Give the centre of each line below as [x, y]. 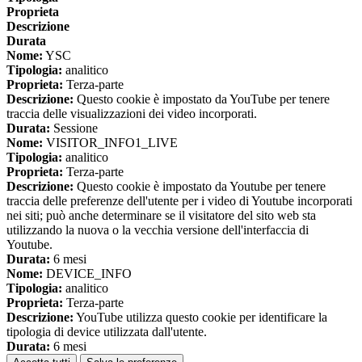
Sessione [74, 128]
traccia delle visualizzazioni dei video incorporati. [132, 114]
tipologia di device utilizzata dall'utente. [107, 332]
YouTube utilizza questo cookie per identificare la [200, 318]
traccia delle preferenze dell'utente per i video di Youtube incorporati [179, 201]
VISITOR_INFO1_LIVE [110, 143]
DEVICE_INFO [87, 274]
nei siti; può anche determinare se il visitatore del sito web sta [161, 216]
